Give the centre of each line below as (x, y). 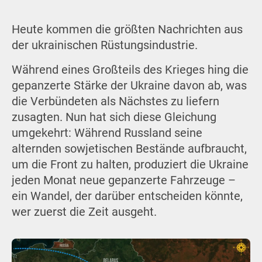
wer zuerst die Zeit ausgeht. (84, 212)
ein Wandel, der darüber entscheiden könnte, (127, 196)
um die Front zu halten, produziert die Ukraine (130, 165)
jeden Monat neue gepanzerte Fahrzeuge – (123, 181)
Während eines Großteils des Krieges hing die (130, 70)
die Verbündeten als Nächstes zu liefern (115, 102)
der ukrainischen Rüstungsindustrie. (104, 45)
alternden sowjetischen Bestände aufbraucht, (129, 149)
